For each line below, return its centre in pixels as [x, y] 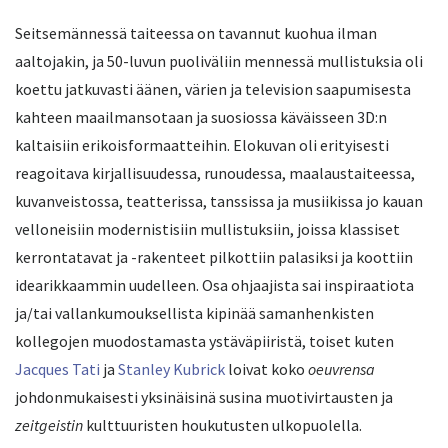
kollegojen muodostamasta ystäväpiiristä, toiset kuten [204, 341]
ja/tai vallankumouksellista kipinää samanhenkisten [194, 313]
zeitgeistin [49, 425]
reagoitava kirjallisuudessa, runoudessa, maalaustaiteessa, [215, 173]
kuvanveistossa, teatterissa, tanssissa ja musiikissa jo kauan [219, 201]
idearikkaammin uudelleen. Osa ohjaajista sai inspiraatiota [214, 285]
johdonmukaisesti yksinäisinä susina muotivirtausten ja [204, 397]
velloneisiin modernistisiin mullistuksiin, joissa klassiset [207, 229]
